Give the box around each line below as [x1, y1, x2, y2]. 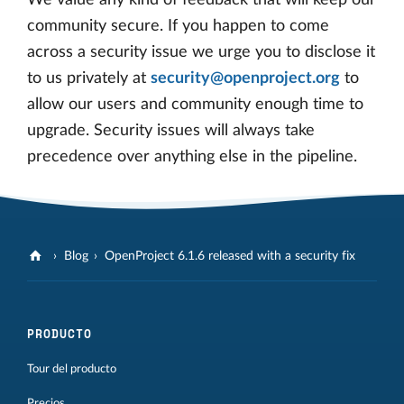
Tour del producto [27, 363, 116, 374]
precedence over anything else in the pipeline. [27, 149, 357, 166]
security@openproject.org [151, 70, 340, 87]
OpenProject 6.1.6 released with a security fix [105, 249, 356, 262]
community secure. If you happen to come [27, 18, 329, 35]
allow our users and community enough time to [27, 96, 363, 114]
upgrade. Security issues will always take [27, 123, 315, 140]
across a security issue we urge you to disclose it [27, 44, 375, 61]
